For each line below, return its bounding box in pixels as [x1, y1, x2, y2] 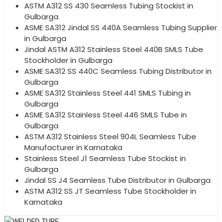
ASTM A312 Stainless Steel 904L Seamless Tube [24, 131, 196, 142]
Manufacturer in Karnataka [24, 142, 122, 153]
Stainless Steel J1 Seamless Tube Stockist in [24, 153, 186, 164]
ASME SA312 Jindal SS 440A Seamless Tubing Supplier [24, 22, 217, 33]
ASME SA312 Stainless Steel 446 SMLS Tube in [24, 109, 187, 120]
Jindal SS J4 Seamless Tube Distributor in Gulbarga [24, 174, 211, 185]
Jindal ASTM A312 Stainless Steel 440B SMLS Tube [24, 44, 203, 55]
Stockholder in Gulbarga [24, 55, 112, 65]
